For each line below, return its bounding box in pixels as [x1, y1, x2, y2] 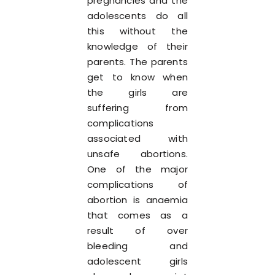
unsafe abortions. [87, 147, 188, 160]
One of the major [87, 163, 188, 176]
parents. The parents [87, 55, 188, 68]
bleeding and [87, 239, 188, 252]
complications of [87, 178, 188, 191]
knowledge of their [87, 40, 188, 53]
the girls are [87, 86, 188, 99]
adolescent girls [87, 255, 188, 268]
